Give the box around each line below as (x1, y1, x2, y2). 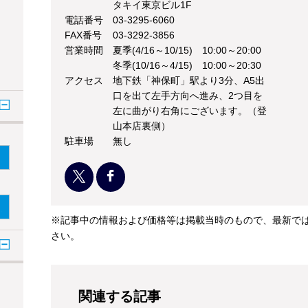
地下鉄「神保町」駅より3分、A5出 (113, 75, 265, 87)
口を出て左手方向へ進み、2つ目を (113, 90, 263, 102)
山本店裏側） (113, 120, 170, 132)
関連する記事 (78, 289, 161, 305)
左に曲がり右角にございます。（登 (113, 105, 267, 117)
